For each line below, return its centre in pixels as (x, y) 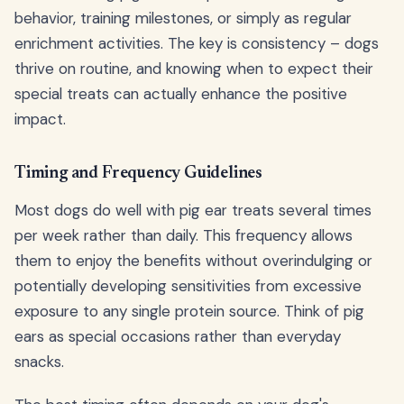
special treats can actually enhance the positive (181, 94)
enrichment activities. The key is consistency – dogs (197, 44)
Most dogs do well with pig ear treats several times (193, 211)
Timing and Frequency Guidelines (139, 174)
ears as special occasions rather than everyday (178, 337)
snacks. (39, 362)
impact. (40, 119)
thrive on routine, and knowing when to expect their (194, 69)
